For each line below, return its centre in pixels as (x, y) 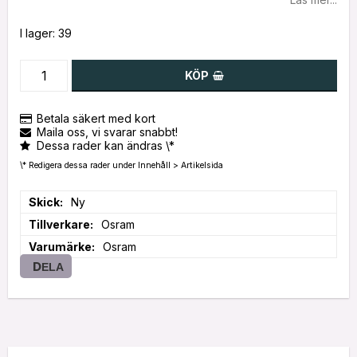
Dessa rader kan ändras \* (106, 145)
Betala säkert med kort (96, 118)
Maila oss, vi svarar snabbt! (107, 131)
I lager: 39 (46, 33)
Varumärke (60, 247)
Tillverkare (59, 225)
